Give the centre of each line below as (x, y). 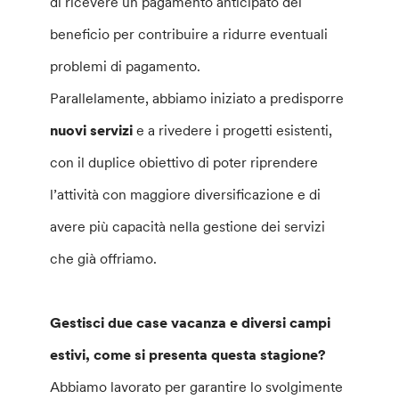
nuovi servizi (94, 130)
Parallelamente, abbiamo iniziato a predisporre (197, 98)
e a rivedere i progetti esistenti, (235, 130)
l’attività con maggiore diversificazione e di (186, 194)
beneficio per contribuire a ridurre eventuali (189, 34)
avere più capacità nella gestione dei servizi (188, 226)
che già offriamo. (104, 258)
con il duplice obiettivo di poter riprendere (184, 162)
